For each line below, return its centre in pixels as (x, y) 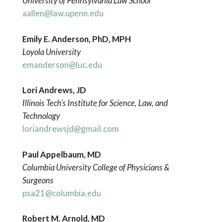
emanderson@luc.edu (62, 64)
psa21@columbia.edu (61, 193)
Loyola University (51, 52)
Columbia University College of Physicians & (96, 167)
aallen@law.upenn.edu (63, 13)
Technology (41, 115)
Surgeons (38, 180)
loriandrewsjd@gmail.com (70, 128)
